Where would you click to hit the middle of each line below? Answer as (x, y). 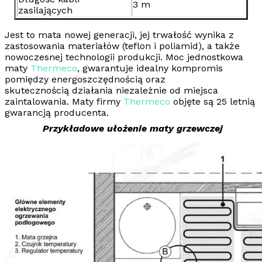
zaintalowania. (37, 102)
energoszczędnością (97, 80)
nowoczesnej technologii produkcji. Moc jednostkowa (124, 57)
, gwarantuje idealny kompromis (150, 68)
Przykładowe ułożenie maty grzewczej (132, 129)
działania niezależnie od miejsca (144, 91)
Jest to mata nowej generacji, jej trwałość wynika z (119, 35)
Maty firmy (96, 102)
